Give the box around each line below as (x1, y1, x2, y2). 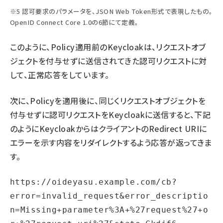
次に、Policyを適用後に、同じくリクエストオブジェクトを (10, 95, 206, 107)
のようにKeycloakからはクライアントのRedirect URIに (10, 122, 207, 134)
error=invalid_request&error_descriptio (10, 191, 209, 201)
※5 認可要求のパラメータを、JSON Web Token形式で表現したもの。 (10, 6, 213, 16)
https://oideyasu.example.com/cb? (10, 177, 177, 187)
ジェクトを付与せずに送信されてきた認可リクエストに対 (10, 55, 207, 67)
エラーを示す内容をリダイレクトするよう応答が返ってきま (10, 136, 212, 148)
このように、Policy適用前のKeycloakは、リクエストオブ (10, 41, 206, 53)
